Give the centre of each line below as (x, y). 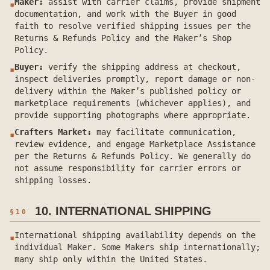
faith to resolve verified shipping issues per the (133, 26)
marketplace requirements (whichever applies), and (133, 103)
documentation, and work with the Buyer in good (125, 14)
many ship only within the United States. (111, 259)
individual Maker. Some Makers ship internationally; (137, 247)
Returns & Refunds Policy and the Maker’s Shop (123, 38)
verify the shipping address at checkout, (145, 67)
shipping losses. (53, 180)
